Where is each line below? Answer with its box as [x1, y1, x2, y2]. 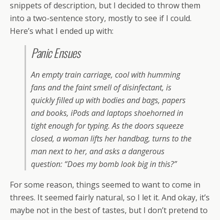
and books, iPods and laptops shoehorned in [31, 108, 183, 118]
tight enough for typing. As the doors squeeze [31, 120, 184, 131]
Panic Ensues [31, 44, 81, 61]
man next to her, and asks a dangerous [31, 146, 165, 157]
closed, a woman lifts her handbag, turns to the [31, 133, 192, 144]
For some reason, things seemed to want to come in [10, 179, 200, 190]
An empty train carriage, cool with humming [31, 69, 180, 80]
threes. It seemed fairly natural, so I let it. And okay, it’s [10, 192, 210, 203]
